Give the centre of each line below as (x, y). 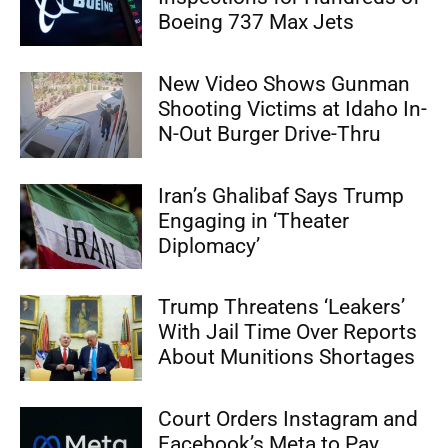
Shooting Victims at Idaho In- (293, 109)
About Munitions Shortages (287, 357)
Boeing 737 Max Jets (256, 22)
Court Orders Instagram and (288, 419)
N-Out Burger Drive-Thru (270, 134)
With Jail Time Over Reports (288, 332)
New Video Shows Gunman (284, 84)
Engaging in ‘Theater (254, 220)
